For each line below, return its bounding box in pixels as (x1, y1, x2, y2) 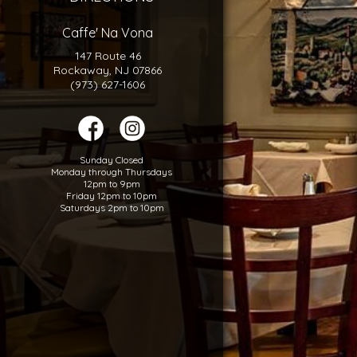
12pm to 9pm (83, 177, 140, 190)
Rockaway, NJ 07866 (53, 62, 162, 77)
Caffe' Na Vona (62, 24, 153, 41)
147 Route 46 (74, 48, 141, 63)
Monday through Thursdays (51, 165, 172, 178)
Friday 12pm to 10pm (66, 189, 157, 202)
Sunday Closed (80, 153, 143, 166)
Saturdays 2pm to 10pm (59, 201, 164, 214)
